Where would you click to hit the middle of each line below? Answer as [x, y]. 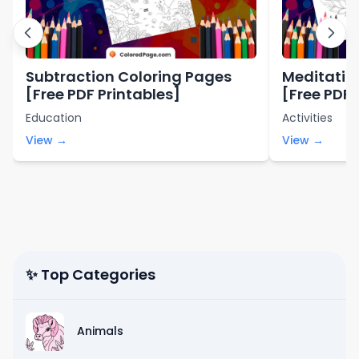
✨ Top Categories [91, 274]
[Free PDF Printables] [103, 94]
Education [54, 117]
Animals [100, 331]
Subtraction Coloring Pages [129, 76]
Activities [307, 117]
